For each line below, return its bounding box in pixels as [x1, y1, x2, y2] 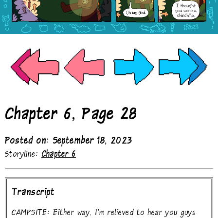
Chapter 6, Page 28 [5, 107, 137, 127]
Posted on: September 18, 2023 [5, 136, 132, 148]
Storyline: [5, 150, 41, 161]
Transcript [12, 188, 54, 200]
